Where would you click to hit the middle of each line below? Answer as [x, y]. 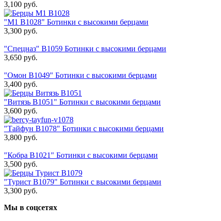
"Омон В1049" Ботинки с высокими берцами [80, 75]
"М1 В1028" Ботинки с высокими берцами [76, 22]
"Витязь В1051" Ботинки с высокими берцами [82, 102]
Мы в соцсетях [31, 208]
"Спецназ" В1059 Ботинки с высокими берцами [85, 49]
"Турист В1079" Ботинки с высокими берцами [83, 182]
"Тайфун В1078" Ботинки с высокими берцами [84, 129]
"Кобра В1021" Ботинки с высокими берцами [81, 155]
